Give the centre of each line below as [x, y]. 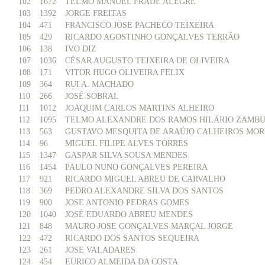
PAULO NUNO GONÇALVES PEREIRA [136, 167]
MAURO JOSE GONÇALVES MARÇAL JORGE [149, 226]
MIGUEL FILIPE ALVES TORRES [127, 143]
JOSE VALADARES [100, 250]
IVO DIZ [81, 49]
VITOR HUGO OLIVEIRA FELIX [125, 72]
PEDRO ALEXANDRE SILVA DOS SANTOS [144, 191]
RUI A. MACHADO [99, 84]
